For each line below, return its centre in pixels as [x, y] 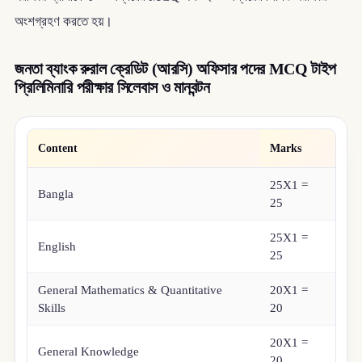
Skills [52, 307]
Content [58, 148]
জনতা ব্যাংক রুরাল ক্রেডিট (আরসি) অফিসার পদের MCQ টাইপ [175, 69]
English [57, 246]
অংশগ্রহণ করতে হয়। [63, 22]
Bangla [56, 194]
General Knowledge [89, 351]
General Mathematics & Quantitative [130, 290]
